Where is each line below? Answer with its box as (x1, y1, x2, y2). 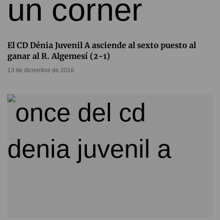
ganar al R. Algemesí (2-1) (7, 51, 110, 61)
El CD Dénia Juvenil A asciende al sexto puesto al (7, 40, 196, 50)
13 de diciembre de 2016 (7, 67, 74, 74)
